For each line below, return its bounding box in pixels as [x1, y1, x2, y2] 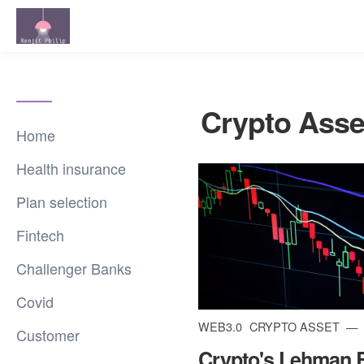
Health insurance [16, 158, 126, 179]
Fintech [16, 224, 64, 245]
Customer [16, 324, 80, 345]
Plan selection [16, 191, 107, 212]
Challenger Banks [16, 258, 132, 279]
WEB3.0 [198, 317, 245, 335]
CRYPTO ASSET [249, 317, 343, 335]
